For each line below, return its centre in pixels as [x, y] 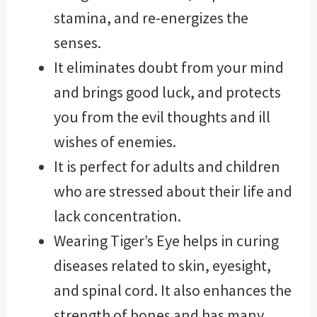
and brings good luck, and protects [167, 92]
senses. [77, 42]
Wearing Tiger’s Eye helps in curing [166, 240]
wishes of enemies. [115, 141]
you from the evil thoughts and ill [162, 116]
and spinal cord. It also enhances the [173, 290]
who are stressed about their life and [173, 191]
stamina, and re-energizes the [151, 17]
